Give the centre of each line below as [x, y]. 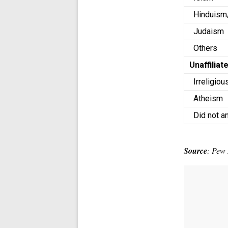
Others [204, 48]
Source [196, 151]
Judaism [208, 31]
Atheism [207, 98]
